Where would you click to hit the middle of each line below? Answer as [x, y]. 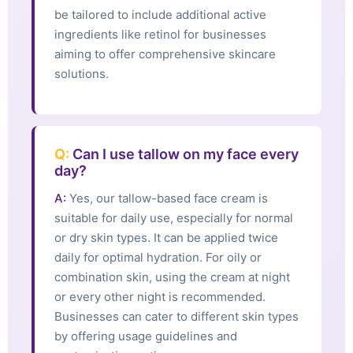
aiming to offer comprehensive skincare [165, 54]
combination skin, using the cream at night [172, 277]
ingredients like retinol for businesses [160, 34]
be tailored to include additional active [160, 14]
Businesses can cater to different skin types [176, 317]
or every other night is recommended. [160, 297]
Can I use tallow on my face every [184, 154]
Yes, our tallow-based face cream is [167, 199]
